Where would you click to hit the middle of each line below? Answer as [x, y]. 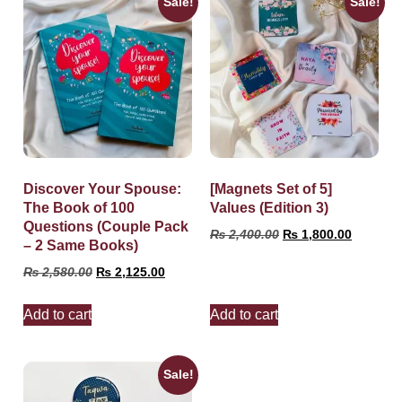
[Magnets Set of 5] [271, 188]
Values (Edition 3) [269, 207]
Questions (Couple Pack [106, 226]
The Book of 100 [79, 207]
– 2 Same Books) [81, 245]
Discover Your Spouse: [102, 188]
